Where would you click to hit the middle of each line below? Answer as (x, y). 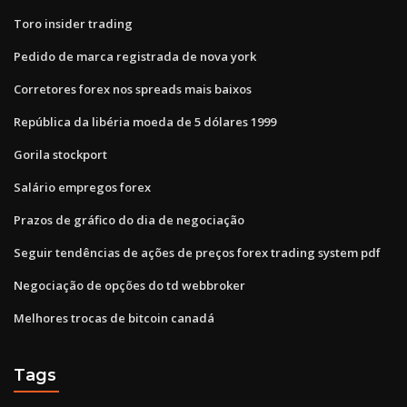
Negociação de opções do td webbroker (129, 285)
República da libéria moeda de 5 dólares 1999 (145, 121)
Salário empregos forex (82, 187)
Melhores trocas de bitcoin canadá (114, 318)
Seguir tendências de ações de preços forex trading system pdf (197, 252)
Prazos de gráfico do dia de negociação (129, 219)
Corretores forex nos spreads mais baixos (133, 89)
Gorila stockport (60, 154)
